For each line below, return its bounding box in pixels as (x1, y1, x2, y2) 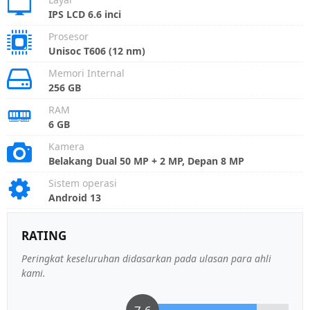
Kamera (48, 140, 84, 153)
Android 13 (48, 191, 101, 204)
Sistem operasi (48, 176, 117, 190)
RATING (21, 228, 66, 244)
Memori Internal (48, 66, 125, 80)
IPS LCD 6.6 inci (48, 8, 121, 21)
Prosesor (48, 30, 89, 43)
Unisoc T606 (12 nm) (48, 44, 145, 57)
